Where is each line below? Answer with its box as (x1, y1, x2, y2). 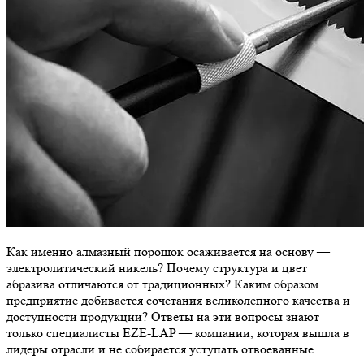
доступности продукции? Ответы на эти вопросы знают (6, 309, 319, 325)
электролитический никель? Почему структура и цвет (6, 260, 307, 276)
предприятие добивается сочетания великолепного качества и (6, 292, 350, 309)
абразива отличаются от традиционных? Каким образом (6, 276, 318, 292)
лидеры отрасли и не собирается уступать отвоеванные (6, 341, 314, 357)
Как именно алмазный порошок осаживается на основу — (6, 244, 330, 260)
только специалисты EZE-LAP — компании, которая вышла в (6, 325, 349, 341)
